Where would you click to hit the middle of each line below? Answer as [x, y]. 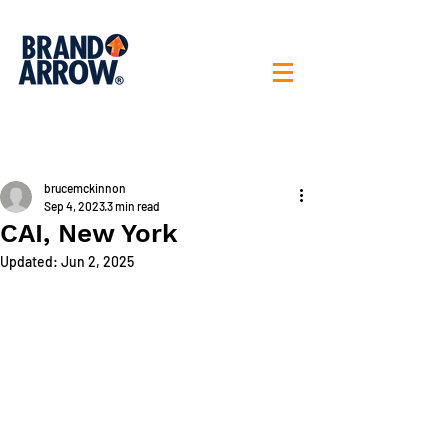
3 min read [133, 206]
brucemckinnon [85, 188]
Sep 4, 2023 [74, 206]
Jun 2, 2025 [97, 261]
